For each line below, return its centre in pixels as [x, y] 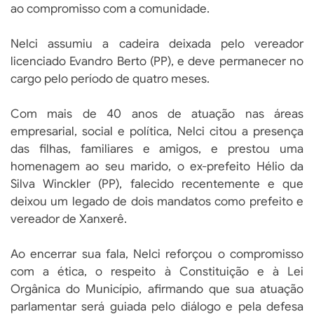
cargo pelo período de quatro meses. [110, 79]
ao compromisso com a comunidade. [110, 9]
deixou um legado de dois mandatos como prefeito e [157, 202]
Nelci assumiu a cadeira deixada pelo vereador [157, 44]
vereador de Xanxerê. [69, 219]
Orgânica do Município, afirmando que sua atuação [157, 289]
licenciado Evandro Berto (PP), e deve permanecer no [157, 62]
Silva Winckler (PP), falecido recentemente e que [157, 184]
